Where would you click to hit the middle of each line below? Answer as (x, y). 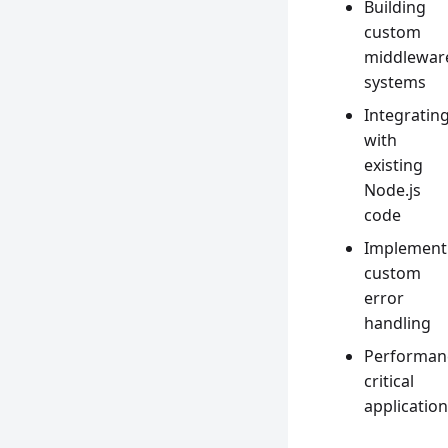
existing (393, 165)
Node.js (392, 190)
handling (397, 323)
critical (389, 381)
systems (395, 82)
